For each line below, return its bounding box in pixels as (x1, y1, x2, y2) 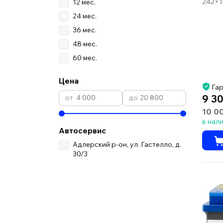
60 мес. (73, 53, 97, 62)
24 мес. (73, 11, 97, 20)
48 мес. (73, 39, 97, 48)
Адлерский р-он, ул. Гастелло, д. (73, 139, 181, 149)
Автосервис (59, 125, 106, 135)
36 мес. (73, 25, 97, 34)
